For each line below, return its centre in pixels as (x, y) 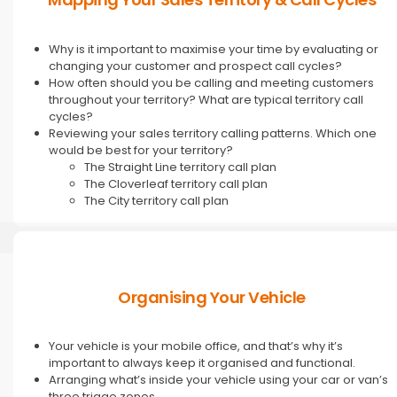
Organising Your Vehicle (212, 297)
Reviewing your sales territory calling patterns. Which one (213, 133)
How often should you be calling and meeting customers (211, 82)
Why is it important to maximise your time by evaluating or (214, 49)
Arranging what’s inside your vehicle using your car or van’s (218, 380)
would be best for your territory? (141, 150)
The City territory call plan (156, 200)
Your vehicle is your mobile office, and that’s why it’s (196, 346)
